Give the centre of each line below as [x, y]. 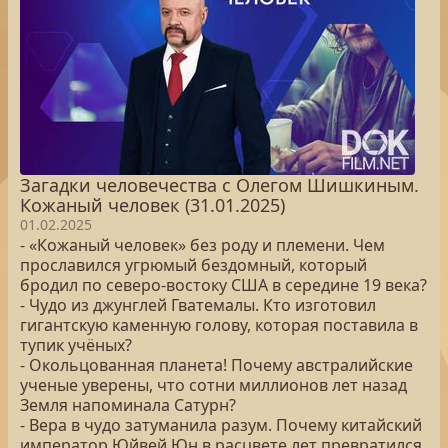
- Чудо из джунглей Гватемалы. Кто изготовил [198, 305]
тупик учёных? [76, 345]
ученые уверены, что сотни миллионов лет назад [213, 385]
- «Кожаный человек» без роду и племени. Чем [202, 245]
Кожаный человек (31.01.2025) [152, 205]
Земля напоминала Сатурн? [128, 405]
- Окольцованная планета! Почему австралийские [216, 365]
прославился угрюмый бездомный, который [193, 265]
